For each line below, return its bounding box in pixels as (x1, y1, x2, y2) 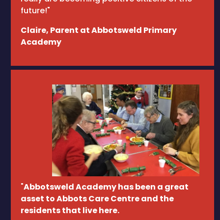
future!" (21, 5, 50, 16)
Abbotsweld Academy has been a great (24, 181, 189, 192)
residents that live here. (21, 205, 119, 216)
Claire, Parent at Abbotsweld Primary (21, 25, 177, 36)
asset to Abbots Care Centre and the (21, 193, 174, 204)
